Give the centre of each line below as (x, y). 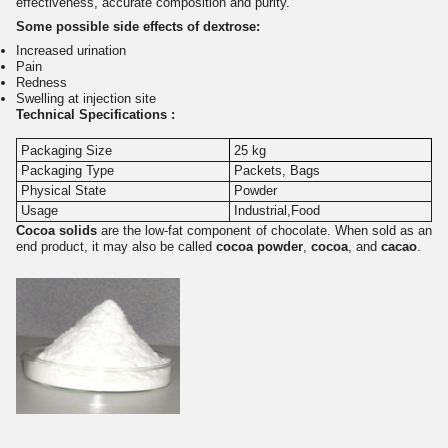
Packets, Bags (276, 170)
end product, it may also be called (116, 246)
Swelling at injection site (86, 98)
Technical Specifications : (95, 114)
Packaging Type (67, 170)
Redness (41, 82)
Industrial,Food (276, 210)
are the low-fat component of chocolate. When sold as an (265, 230)
